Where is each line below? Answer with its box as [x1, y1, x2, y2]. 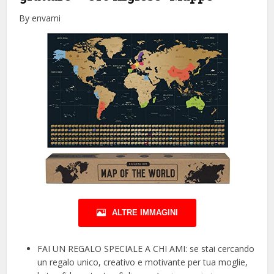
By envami [19, 12, 61, 24]
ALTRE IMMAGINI [111, 207, 178, 217]
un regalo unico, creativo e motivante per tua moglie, [37, 256, 248, 268]
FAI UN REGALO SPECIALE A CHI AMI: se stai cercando [37, 242, 255, 254]
